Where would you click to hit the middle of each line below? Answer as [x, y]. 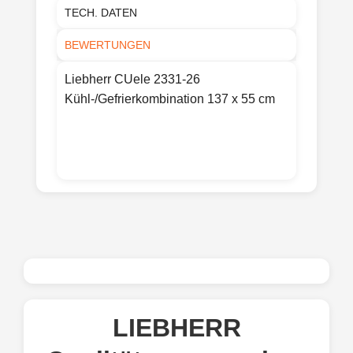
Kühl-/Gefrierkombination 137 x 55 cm [170, 98]
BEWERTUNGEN [108, 45]
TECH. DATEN [101, 12]
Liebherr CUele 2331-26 [132, 79]
